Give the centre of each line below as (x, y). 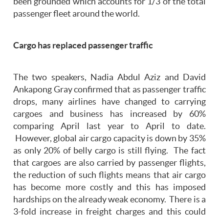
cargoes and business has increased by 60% (109, 114)
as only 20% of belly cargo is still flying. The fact (109, 151)
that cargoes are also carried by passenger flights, (109, 163)
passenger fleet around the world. (77, 14)
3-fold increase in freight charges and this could (109, 212)
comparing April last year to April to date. (109, 126)
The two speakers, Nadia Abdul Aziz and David (109, 77)
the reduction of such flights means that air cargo (109, 175)
